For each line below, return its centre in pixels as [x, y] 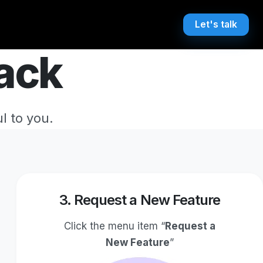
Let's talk [216, 25]
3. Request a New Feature [139, 200]
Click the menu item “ [114, 226]
